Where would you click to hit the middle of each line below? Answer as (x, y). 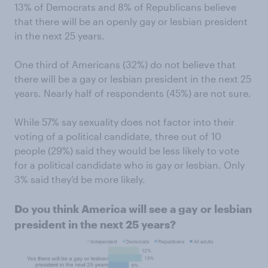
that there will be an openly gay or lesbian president (131, 21)
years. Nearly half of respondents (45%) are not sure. (133, 93)
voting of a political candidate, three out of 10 (118, 136)
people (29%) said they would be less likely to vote (127, 150)
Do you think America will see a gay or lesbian (133, 209)
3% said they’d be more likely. (80, 179)
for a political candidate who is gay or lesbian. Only (130, 165)
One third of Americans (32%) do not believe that (125, 64)
